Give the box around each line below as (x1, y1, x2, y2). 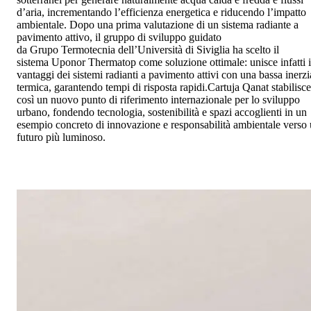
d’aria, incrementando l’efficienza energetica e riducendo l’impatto (17, 6, 306, 18)
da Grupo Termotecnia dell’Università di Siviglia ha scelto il (17, 43, 279, 56)
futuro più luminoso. (17, 131, 108, 143)
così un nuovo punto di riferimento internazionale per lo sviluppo (17, 93, 300, 106)
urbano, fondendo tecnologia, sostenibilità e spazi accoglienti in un (17, 106, 307, 118)
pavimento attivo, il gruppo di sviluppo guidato (17, 31, 221, 43)
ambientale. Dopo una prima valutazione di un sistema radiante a (17, 18, 299, 31)
